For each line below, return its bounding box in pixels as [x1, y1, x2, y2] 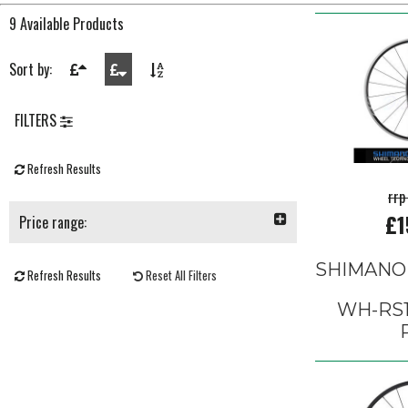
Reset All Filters [143, 267, 217, 284]
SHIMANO [315, 259, 406, 280]
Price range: [19, 211, 87, 233]
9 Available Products [9, 13, 124, 35]
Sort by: [9, 58, 52, 80]
